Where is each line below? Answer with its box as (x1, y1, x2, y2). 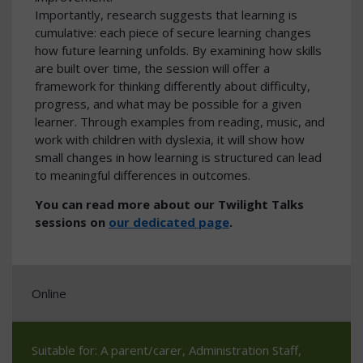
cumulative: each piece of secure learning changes (35, 24, 311, 41)
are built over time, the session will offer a (35, 60, 270, 77)
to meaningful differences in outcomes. (35, 167, 250, 184)
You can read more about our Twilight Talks (35, 196, 304, 213)
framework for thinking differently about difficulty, (35, 78, 310, 95)
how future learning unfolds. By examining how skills (35, 42, 322, 59)
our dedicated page (109, 214, 229, 231)
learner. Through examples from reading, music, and (35, 113, 325, 130)
